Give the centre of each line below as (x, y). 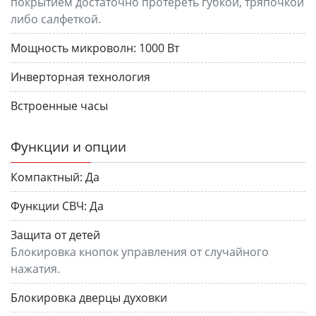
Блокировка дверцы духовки (89, 297)
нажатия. (35, 268)
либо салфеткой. (56, 19)
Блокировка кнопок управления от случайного (140, 251)
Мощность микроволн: (73, 48)
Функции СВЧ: (49, 206)
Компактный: (47, 177)
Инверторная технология (80, 77)
